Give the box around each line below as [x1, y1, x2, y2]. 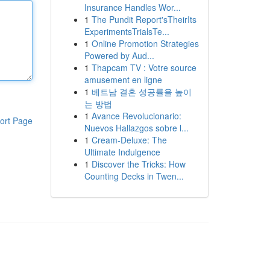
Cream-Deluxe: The [91, 134, 167, 146]
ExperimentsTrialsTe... [84, 25, 169, 37]
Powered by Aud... [84, 49, 154, 61]
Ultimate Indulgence [84, 146, 160, 158]
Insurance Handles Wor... [84, 1, 181, 13]
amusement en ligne [84, 74, 162, 86]
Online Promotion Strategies [91, 37, 199, 49]
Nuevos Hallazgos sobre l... [84, 122, 189, 134]
